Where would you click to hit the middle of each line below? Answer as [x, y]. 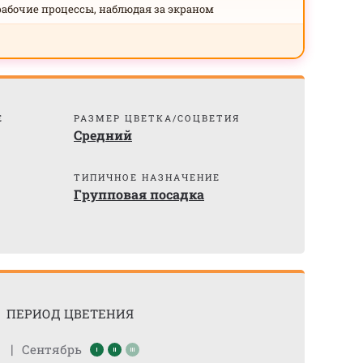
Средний [103, 135]
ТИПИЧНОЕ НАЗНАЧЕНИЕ [147, 177]
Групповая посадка [139, 194]
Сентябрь [51, 349]
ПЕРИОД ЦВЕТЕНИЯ [70, 314]
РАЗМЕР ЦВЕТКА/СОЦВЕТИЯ [157, 118]
